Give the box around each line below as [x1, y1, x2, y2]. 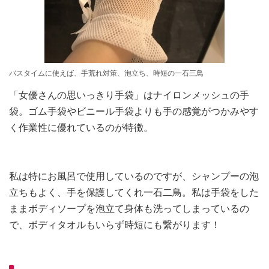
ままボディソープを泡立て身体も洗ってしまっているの [9, 203, 249, 214]
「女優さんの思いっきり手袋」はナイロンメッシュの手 [9, 89, 249, 101]
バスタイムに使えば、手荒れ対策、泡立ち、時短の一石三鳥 [9, 69, 204, 77]
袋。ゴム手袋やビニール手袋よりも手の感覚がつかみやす [9, 106, 259, 117]
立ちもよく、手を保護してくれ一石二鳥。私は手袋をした [9, 187, 259, 198]
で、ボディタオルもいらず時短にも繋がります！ [9, 219, 220, 231]
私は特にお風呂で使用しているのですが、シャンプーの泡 [9, 171, 259, 182]
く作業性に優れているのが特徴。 [9, 122, 153, 133]
